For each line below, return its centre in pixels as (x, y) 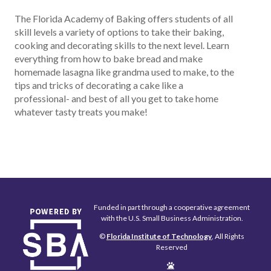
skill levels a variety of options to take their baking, (119, 32)
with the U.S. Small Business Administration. (172, 218)
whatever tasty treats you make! (81, 112)
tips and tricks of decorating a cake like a (99, 85)
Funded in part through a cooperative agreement (172, 207)
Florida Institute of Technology (159, 236)
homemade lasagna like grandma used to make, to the (124, 72)
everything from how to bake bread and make (109, 58)
